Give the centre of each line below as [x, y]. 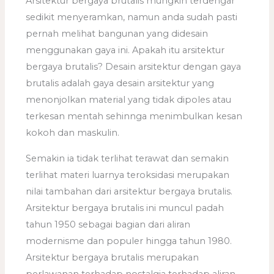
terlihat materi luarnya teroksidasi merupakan [128, 175]
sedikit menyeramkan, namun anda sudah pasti [132, 17]
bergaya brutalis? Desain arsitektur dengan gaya [134, 67]
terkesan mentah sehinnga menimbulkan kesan [134, 117]
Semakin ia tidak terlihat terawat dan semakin [128, 158]
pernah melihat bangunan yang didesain [117, 34]
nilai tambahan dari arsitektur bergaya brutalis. [129, 191]
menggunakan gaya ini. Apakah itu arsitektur [125, 50]
